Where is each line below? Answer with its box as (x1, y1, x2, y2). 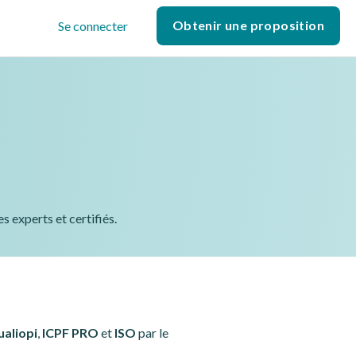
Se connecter (57, 17, 128, 33)
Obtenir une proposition (172, 17, 324, 33)
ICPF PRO (42, 325, 99, 340)
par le (136, 325, 168, 340)
